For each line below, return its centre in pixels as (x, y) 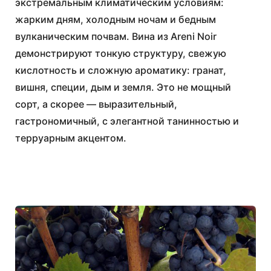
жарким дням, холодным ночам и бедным (116, 19)
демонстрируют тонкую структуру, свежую (121, 53)
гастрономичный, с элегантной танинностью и (127, 121)
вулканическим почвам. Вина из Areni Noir (116, 36)
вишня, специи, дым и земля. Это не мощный (123, 87)
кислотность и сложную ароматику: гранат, (121, 70)
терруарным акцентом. (71, 138)
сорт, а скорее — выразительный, (96, 104)
